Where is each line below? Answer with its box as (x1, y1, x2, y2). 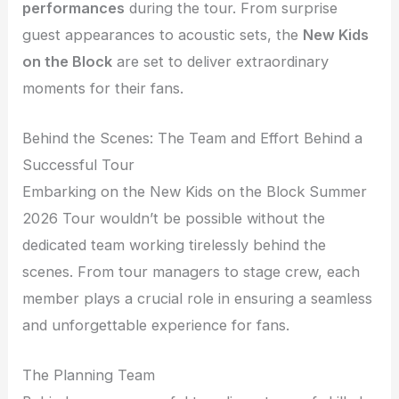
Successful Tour (22, 156, 135, 175)
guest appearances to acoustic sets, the (22, 25, 304, 44)
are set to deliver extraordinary (112, 52, 330, 70)
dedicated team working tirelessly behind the (22, 236, 327, 255)
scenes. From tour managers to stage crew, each (22, 263, 361, 281)
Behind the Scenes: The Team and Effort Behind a (22, 129, 363, 148)
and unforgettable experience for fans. (22, 316, 290, 335)
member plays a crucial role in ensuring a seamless (22, 289, 373, 308)
